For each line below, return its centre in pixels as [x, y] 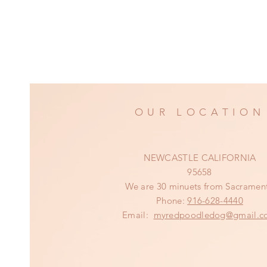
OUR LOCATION [200, 112]
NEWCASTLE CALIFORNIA [200, 158]
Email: [138, 215]
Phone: [172, 201]
